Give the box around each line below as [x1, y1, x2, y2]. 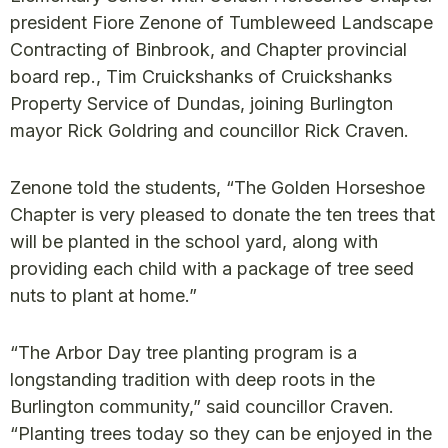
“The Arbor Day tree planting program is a [10, 341, 357, 363]
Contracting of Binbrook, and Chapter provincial [10, 38, 407, 60]
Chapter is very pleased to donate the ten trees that [10, 203, 435, 225]
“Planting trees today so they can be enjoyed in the [10, 422, 432, 444]
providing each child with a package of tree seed [10, 257, 414, 279]
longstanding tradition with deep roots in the [10, 368, 375, 390]
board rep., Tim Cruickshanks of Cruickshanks [10, 65, 392, 87]
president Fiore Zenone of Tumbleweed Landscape [10, 11, 433, 33]
